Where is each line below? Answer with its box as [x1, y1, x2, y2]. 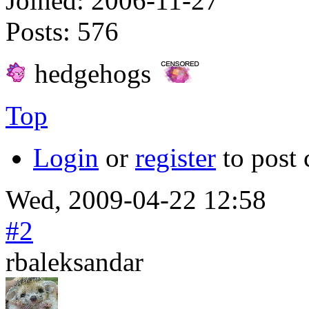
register [135, 142, 216, 172]
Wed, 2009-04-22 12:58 [6, 184, 266, 215]
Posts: [6, 16, 70, 46]
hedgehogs [28, 58, 158, 88]
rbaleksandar [6, 246, 143, 277]
